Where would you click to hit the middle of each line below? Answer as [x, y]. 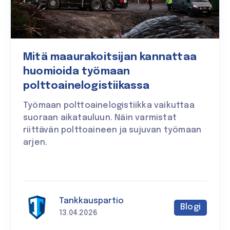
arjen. [35, 143]
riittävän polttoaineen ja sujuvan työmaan [112, 130]
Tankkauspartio [91, 201]
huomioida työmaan [77, 72]
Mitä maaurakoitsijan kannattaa [110, 57]
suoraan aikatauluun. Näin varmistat [100, 118]
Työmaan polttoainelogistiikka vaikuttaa [109, 106]
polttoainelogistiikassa [87, 86]
